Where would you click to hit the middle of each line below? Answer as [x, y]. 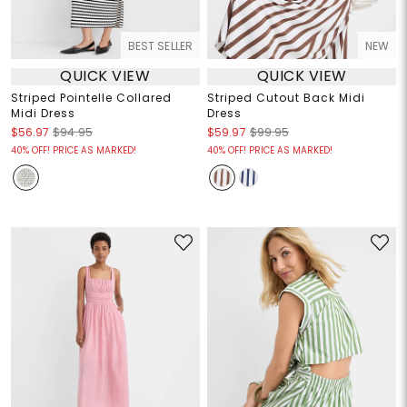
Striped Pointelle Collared [91, 97]
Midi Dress [43, 113]
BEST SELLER [160, 45]
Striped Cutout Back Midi [286, 97]
